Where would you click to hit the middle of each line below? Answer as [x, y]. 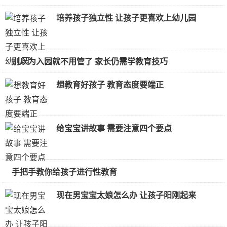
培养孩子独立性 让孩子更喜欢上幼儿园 [126, 18]
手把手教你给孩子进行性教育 [64, 172]
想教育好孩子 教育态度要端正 [110, 85]
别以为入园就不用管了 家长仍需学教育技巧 [90, 62]
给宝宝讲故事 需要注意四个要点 [114, 128]
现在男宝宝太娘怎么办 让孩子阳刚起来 [126, 195]
